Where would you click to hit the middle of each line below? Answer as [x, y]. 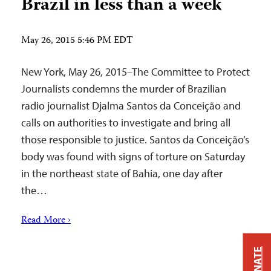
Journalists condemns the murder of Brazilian [124, 89]
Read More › [46, 221]
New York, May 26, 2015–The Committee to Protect [135, 72]
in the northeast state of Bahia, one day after [122, 173]
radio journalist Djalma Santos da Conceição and [131, 106]
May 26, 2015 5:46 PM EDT [77, 41]
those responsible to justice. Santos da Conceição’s [135, 139]
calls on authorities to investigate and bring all [126, 122]
